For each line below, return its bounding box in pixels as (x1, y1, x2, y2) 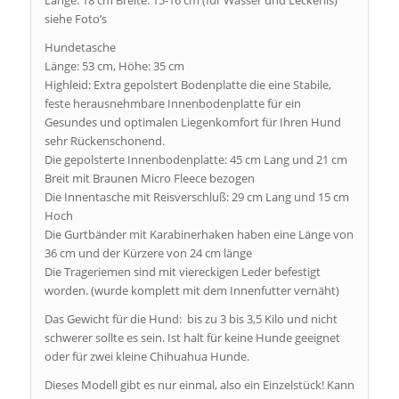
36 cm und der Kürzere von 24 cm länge (44, 244, 252, 261)
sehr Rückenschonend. (44, 132, 165, 149)
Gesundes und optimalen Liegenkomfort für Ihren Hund (44, 113, 341, 130)
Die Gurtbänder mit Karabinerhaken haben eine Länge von (44, 225, 354, 242)
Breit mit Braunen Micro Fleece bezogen (44, 169, 255, 186)
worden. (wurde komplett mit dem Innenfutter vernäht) (44, 281, 339, 298)
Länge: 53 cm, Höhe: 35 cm (44, 57, 184, 74)
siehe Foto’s (44, 10, 107, 27)
